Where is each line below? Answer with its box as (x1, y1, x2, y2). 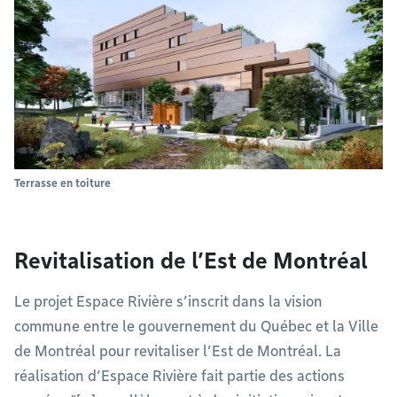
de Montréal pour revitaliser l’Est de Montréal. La (14, 342, 341, 360)
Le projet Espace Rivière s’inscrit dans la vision (14, 292, 323, 310)
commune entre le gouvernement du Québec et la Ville (14, 317, 378, 335)
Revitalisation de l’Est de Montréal (14, 247, 368, 274)
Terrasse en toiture (14, 175, 111, 190)
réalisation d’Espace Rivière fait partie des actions (14, 367, 345, 385)
